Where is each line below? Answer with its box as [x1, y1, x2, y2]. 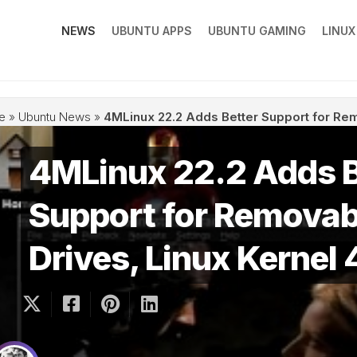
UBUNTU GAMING [208, 24, 306, 37]
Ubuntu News [18, 108, 91, 124]
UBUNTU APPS [112, 24, 192, 37]
